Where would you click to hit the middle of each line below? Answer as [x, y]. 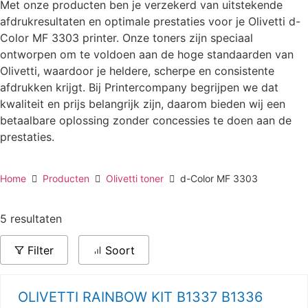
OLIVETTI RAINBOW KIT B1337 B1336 [140, 297]
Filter [40, 251]
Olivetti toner [135, 179]
